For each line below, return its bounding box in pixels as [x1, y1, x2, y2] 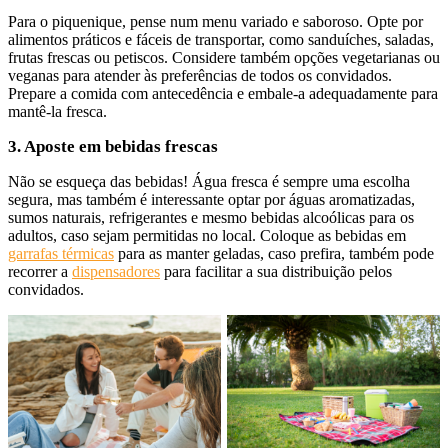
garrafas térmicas [8, 244, 114, 262]
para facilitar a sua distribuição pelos [160, 262, 392, 280]
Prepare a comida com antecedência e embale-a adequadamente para [8, 84, 438, 102]
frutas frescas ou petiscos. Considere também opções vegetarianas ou [8, 48, 440, 66]
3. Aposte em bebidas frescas [8, 136, 218, 156]
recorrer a [8, 262, 72, 280]
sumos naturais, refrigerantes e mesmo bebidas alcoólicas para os [8, 208, 414, 226]
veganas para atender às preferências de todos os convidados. [8, 66, 392, 84]
